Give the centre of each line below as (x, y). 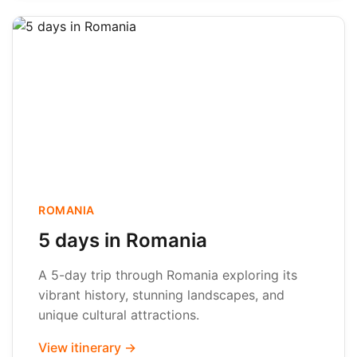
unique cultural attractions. (119, 315)
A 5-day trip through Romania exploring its (168, 275)
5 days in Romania (123, 240)
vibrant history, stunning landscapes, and (161, 295)
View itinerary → (87, 347)
